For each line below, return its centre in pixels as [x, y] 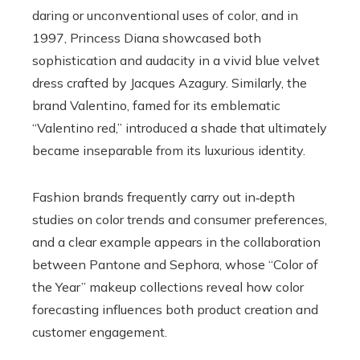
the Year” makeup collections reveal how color [168, 286]
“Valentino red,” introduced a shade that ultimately [180, 127]
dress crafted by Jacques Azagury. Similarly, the [170, 82]
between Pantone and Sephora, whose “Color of [175, 264]
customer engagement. [100, 331]
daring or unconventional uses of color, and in [165, 15]
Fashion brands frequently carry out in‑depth [164, 196]
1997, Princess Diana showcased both [147, 37]
